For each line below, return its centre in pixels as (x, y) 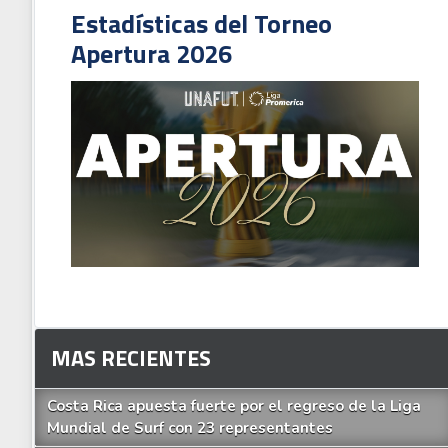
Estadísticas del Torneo (202, 23)
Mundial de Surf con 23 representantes (190, 428)
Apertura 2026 (152, 53)
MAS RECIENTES (131, 358)
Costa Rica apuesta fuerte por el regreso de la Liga (234, 406)
